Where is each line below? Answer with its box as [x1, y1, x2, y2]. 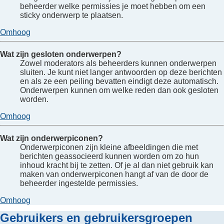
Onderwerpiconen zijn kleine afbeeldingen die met [20, 142, 198, 151]
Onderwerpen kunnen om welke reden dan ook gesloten [20, 85, 218, 94]
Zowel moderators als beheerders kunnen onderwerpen [20, 58, 216, 67]
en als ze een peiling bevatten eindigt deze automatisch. [20, 76, 218, 85]
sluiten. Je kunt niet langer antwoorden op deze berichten [20, 67, 222, 76]
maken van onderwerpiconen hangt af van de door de [20, 169, 208, 178]
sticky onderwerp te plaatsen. [20, 10, 123, 19]
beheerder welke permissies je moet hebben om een [20, 1, 205, 10]
